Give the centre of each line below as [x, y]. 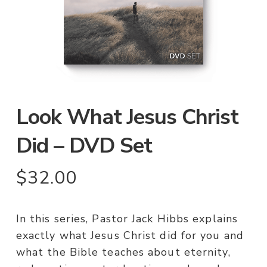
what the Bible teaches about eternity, [123, 252]
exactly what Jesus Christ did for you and [130, 236]
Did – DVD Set [84, 146]
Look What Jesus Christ [127, 117]
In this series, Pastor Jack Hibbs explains [127, 219]
